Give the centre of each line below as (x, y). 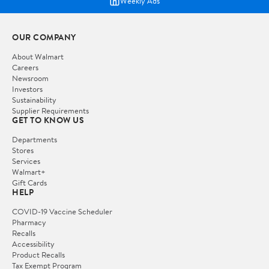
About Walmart (38, 57)
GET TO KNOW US (48, 120)
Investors (27, 89)
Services (26, 161)
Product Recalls (38, 255)
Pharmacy (29, 222)
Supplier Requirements (50, 111)
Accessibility (33, 244)
